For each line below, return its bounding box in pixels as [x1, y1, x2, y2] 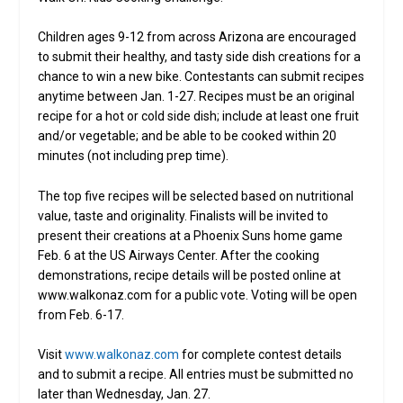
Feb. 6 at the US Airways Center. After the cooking [38, 247, 320, 263]
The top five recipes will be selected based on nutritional [38, 188, 354, 203]
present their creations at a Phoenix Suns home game [38, 228, 344, 243]
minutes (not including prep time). [38, 148, 229, 164]
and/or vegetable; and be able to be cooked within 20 [38, 129, 337, 144]
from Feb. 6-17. [38, 307, 125, 322]
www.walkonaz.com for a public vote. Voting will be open [38, 287, 358, 302]
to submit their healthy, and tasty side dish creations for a [38, 49, 362, 65]
